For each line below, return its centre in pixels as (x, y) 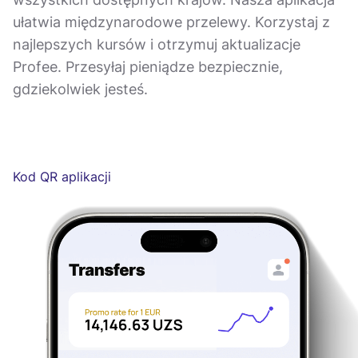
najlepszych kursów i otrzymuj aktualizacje (157, 44)
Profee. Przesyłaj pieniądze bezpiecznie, (148, 66)
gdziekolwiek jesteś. (80, 89)
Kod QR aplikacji (62, 177)
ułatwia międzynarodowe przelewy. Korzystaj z (171, 22)
